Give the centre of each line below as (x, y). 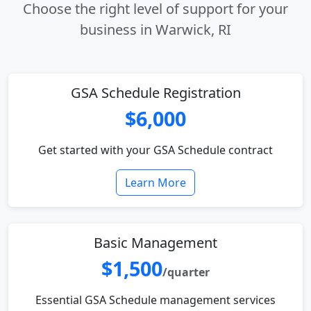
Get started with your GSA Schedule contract (155, 150)
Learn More (155, 183)
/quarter (186, 272)
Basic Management (155, 243)
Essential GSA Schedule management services (155, 300)
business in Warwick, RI (155, 30)
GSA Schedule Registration (155, 93)
